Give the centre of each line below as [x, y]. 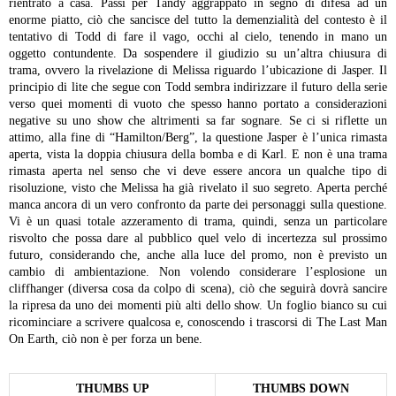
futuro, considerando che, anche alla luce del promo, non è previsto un [198, 255]
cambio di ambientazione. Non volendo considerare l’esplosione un [198, 271]
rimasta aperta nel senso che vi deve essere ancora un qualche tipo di [198, 171]
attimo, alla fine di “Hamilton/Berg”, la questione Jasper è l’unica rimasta [198, 137]
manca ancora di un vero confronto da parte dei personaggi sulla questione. [198, 204]
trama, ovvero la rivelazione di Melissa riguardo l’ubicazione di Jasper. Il [198, 70]
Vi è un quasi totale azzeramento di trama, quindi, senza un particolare [198, 221]
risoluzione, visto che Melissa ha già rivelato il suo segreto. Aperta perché [198, 187]
